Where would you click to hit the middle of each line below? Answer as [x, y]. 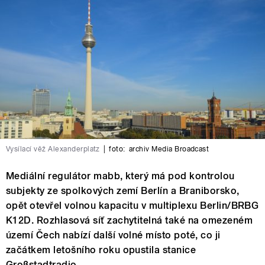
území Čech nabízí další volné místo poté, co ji [113, 235]
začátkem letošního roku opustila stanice [101, 250]
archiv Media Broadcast [169, 149]
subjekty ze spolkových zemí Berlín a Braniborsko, [123, 190]
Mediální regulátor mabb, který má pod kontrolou [120, 176]
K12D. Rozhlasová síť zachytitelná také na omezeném [130, 220]
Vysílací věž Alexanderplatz [53, 149]
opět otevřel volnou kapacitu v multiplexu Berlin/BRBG [132, 205]
